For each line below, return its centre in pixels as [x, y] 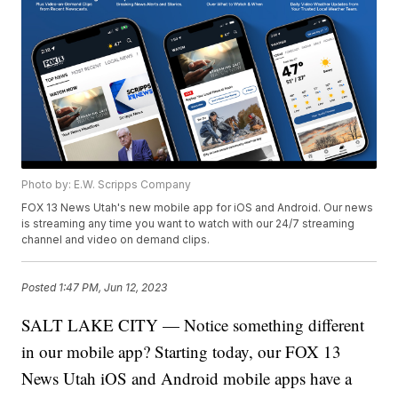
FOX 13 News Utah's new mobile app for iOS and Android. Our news [198, 208]
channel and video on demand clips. [116, 240]
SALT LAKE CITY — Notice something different [193, 325]
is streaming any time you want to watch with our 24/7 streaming [188, 224]
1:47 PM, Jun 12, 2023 [113, 288]
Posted [40, 288]
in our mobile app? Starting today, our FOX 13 [182, 352]
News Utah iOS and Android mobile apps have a [187, 378]
